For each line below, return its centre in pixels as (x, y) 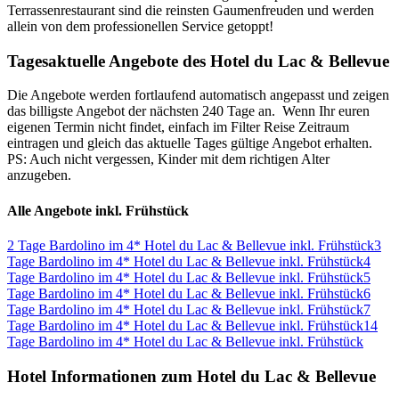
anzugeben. (39, 175)
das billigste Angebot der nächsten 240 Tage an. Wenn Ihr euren (188, 111)
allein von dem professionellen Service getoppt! (140, 26)
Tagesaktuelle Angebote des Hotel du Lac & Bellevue (198, 61)
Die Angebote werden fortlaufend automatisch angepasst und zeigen (198, 95)
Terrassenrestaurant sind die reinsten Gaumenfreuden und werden (191, 10)
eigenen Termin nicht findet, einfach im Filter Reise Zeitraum (178, 127)
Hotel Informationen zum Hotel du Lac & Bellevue (191, 376)
